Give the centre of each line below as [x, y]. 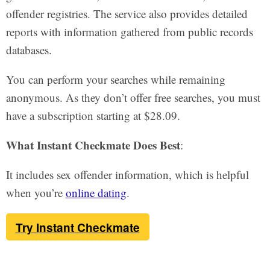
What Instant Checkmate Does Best [93, 145]
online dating [96, 192]
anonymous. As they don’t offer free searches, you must [133, 97]
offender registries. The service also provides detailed [127, 13]
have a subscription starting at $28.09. [93, 115]
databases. [29, 49]
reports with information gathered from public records [129, 31]
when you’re [36, 192]
